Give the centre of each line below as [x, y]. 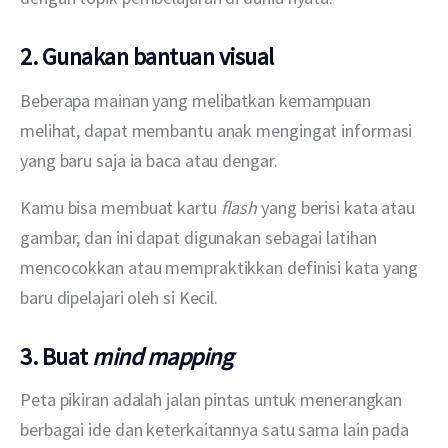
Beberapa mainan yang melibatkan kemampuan [197, 100]
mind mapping [162, 356]
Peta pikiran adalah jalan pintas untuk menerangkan [213, 400]
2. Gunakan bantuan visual [147, 57]
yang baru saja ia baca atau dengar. [149, 160]
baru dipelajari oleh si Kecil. [119, 297]
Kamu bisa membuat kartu [120, 207]
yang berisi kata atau [338, 207]
